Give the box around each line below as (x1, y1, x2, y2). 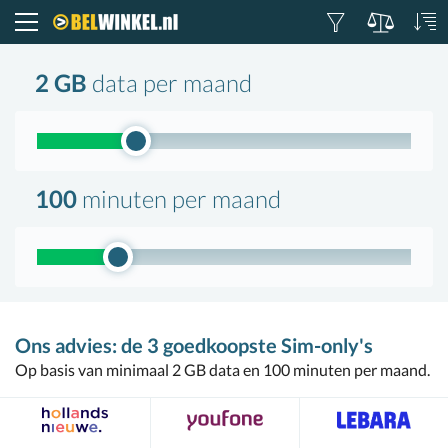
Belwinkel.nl (53, 46, 136, 65)
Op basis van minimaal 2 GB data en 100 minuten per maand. (15, 360, 430, 379)
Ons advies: (15, 333, 117, 357)
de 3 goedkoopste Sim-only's (121, 333, 373, 357)
